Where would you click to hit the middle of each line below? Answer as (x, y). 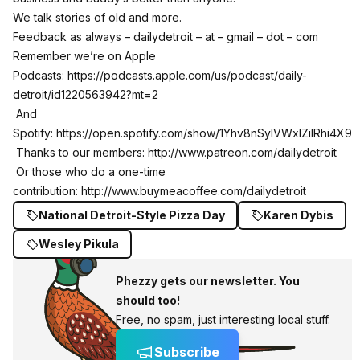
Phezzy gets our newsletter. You (208, 281)
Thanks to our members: (80, 153)
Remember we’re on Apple (84, 56)
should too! (148, 301)
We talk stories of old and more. (97, 18)
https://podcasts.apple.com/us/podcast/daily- (187, 76)
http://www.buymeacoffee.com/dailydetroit (194, 191)
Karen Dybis (299, 215)
